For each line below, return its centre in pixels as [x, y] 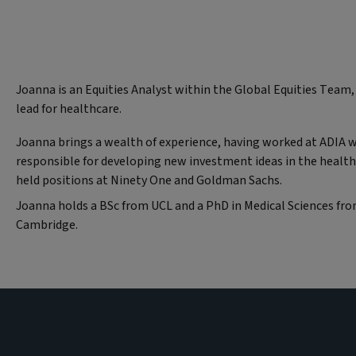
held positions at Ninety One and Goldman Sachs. [149, 180]
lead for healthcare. [70, 108]
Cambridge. [48, 224]
